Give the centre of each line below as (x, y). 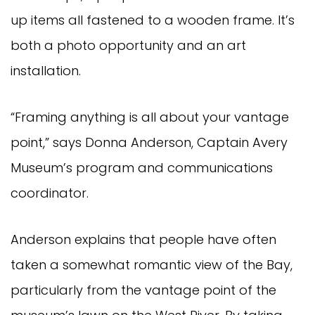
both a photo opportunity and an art (128, 45)
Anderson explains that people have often (143, 239)
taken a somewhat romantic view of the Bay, (152, 264)
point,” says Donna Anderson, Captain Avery (149, 142)
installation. (46, 70)
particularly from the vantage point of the (143, 290)
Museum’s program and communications (142, 167)
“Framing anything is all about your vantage (150, 117)
